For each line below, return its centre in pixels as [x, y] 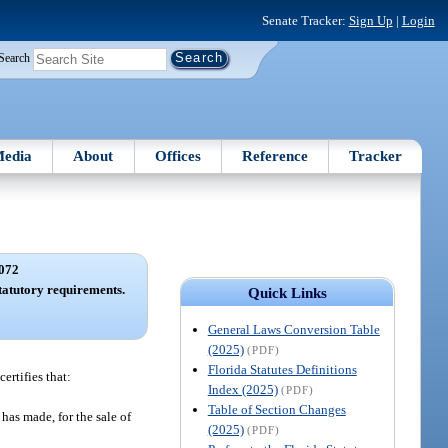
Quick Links [287, 292]
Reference [275, 155]
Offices [177, 155]
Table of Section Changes [276, 409]
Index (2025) [242, 389]
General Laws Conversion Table [293, 329]
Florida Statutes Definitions [282, 369]
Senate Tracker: [305, 20]
